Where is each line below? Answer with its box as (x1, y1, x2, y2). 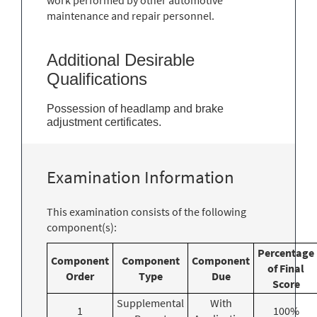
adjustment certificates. (47, 115, 167, 128)
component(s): (47, 219, 117, 234)
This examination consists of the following (47, 204, 246, 219)
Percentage (258, 245, 314, 260)
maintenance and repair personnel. (47, 8, 214, 23)
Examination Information (47, 166, 234, 188)
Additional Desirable (47, 50, 195, 69)
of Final (267, 260, 304, 275)
